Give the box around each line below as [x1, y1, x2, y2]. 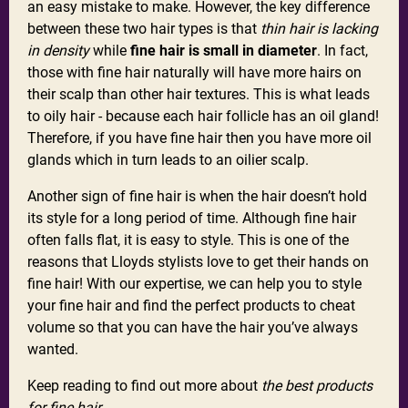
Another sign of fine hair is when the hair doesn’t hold [27, 188, 367, 206]
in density [27, 42, 89, 60]
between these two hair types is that [27, 20, 260, 38]
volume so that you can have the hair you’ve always [27, 319, 358, 337]
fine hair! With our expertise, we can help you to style [27, 275, 362, 293]
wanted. [27, 341, 78, 359]
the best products [261, 377, 372, 395]
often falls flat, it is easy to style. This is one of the [27, 231, 349, 250]
